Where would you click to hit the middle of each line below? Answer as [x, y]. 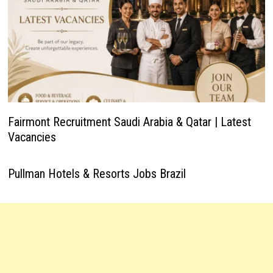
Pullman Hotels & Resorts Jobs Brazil [97, 173]
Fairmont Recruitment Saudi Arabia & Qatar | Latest [129, 122]
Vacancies [32, 137]
